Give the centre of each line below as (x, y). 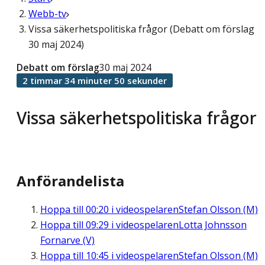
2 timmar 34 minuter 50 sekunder (95, 80)
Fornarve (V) (67, 240)
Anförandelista (70, 181)
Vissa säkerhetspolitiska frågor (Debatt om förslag (141, 29)
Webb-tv (47, 14)
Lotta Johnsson (213, 225)
